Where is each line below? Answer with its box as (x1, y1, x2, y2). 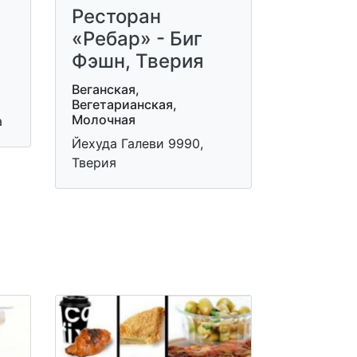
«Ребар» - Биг (71, 26, 202, 50)
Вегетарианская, (71, 96, 177, 112)
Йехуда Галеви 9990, (71, 135, 203, 151)
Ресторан (71, 4, 161, 28)
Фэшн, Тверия (71, 49, 204, 73)
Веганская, (71, 80, 139, 97)
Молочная (71, 111, 135, 127)
